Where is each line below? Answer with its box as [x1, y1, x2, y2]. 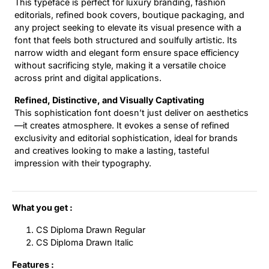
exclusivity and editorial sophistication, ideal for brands [14, 133, 238, 144]
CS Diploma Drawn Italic [36, 237, 133, 248]
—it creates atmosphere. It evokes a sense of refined [14, 120, 229, 131]
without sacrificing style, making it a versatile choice [14, 60, 226, 71]
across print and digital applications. [14, 73, 162, 83]
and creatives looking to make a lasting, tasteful [14, 145, 209, 156]
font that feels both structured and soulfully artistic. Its [14, 35, 237, 46]
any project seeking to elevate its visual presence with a [14, 22, 241, 33]
